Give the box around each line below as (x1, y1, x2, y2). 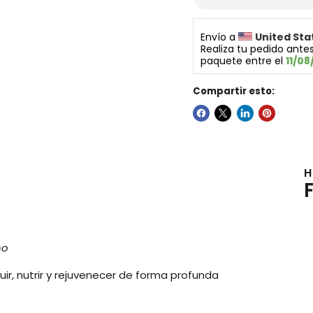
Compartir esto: (192, 85, 275, 99)
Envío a (200, 30, 238, 45)
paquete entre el (200, 54, 286, 68)
